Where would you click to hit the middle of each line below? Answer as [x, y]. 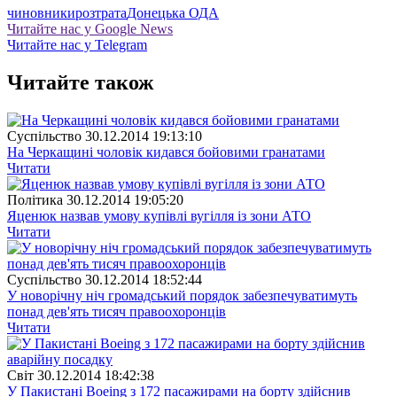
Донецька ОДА [173, 13]
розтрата [101, 13]
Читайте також [80, 83]
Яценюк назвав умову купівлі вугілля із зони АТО [159, 216]
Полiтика [35, 200]
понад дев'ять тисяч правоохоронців [117, 312]
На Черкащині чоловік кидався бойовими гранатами [166, 152]
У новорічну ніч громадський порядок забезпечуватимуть [182, 296]
